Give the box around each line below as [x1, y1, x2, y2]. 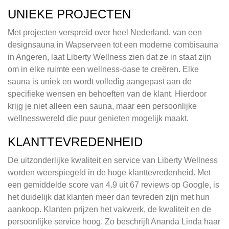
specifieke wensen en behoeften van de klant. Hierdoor [8, 89, 207, 99]
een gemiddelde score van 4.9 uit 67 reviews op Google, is [8, 180, 219, 190]
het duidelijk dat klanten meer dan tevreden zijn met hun [8, 193, 210, 202]
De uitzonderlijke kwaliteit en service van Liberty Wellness [8, 156, 218, 165]
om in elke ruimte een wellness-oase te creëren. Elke [8, 65, 199, 74]
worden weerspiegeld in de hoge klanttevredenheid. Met [8, 168, 211, 177]
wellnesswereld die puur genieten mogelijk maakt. [8, 114, 189, 123]
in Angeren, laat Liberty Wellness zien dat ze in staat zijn [8, 53, 211, 62]
